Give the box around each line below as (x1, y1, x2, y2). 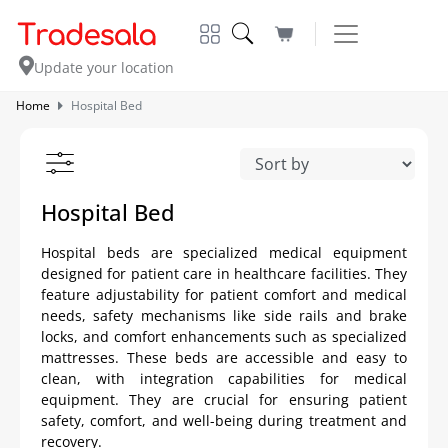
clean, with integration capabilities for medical (41, 369, 407, 389)
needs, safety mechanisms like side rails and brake (41, 306, 407, 326)
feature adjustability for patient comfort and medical (41, 285, 407, 305)
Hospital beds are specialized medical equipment (41, 243, 407, 263)
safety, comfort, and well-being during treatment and (41, 411, 407, 431)
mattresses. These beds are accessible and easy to (41, 348, 407, 368)
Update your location (34, 57, 174, 77)
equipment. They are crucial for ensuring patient (41, 390, 407, 410)
